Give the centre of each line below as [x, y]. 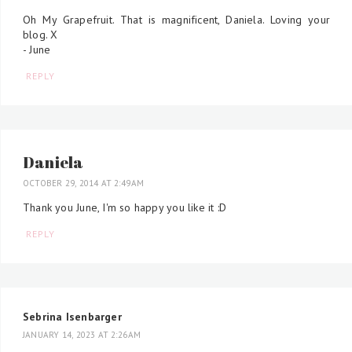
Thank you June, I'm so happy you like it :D [125, 208]
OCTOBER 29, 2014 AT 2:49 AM [84, 183]
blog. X [40, 35]
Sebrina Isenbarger [72, 316]
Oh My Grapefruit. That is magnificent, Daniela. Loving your [176, 20]
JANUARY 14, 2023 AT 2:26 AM [82, 335]
